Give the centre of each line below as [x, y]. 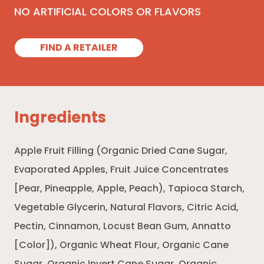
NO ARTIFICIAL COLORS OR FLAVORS [108, 12]
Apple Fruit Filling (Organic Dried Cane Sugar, [121, 151]
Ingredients [60, 118]
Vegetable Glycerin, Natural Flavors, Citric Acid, [126, 208]
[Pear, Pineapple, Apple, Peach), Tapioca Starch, [129, 189]
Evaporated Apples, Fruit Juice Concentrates [121, 170]
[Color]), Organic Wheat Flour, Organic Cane [121, 245]
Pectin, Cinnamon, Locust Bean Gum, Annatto [123, 227]
